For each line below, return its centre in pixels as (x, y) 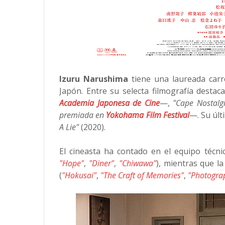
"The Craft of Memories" (142, 175)
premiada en (83, 115)
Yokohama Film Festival (148, 115)
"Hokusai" (79, 175)
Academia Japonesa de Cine (109, 103)
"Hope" (72, 163)
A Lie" (69, 127)
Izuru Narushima (94, 79)
